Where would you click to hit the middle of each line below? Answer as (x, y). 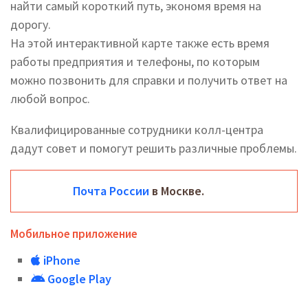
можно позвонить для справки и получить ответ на (149, 80)
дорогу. (31, 24)
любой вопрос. (50, 99)
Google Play (78, 279)
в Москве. (177, 191)
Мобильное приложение (74, 234)
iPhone (60, 260)
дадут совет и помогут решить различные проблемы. (154, 148)
